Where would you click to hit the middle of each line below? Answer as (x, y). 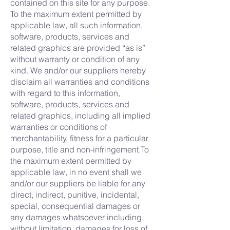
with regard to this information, (65, 93)
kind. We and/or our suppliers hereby (78, 70)
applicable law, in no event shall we (76, 172)
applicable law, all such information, (76, 25)
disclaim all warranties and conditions (80, 82)
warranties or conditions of (59, 127)
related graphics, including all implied (80, 116)
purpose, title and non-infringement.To (80, 149)
